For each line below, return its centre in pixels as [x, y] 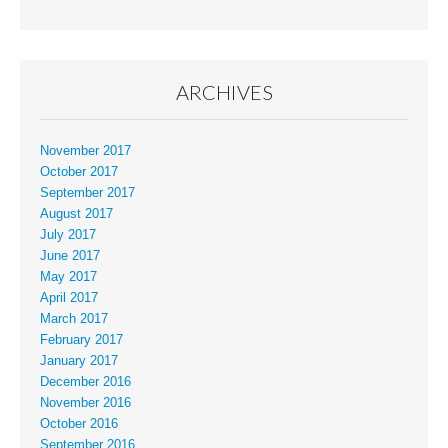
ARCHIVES [224, 92]
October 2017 [79, 171]
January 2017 [79, 360]
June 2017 [70, 255]
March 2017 [74, 318]
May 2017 [68, 276]
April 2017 [69, 297]
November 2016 [85, 402]
